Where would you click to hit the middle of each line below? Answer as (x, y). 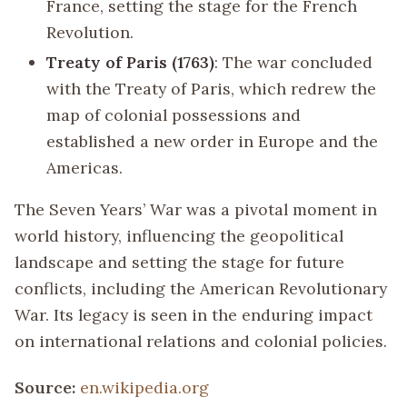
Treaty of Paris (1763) (131, 62)
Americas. (85, 167)
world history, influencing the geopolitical (179, 236)
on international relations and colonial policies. (201, 342)
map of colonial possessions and (174, 114)
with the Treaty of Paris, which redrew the (212, 88)
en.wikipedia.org (144, 388)
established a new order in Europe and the (213, 141)
